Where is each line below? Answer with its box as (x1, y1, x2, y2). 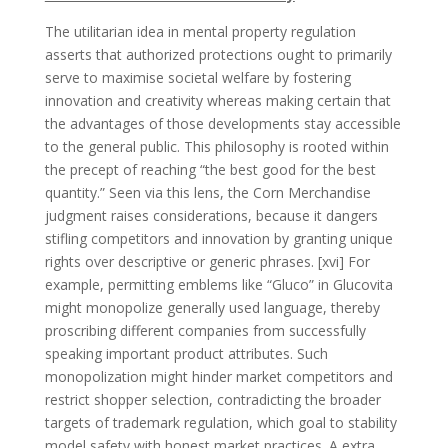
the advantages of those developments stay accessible (44, 113, 401, 133)
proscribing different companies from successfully (44, 320, 366, 340)
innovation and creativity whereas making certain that (44, 90, 391, 110)
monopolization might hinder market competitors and (44, 366, 393, 386)
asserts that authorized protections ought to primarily (44, 44, 392, 64)
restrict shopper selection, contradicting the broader (44, 389, 381, 409)
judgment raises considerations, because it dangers (44, 205, 378, 225)
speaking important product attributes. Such (44, 343, 328, 363)
